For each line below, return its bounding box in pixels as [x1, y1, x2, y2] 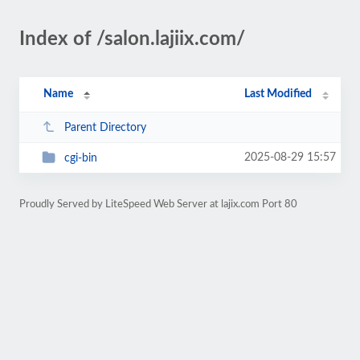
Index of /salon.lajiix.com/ [19, 30, 245, 49]
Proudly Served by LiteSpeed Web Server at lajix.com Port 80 [19, 199, 297, 209]
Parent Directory [63, 121, 146, 133]
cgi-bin [63, 152, 97, 164]
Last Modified [244, 88, 313, 100]
